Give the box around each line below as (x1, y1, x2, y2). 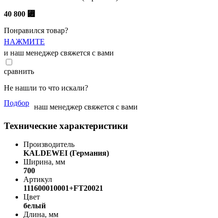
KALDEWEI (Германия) (23, 149, 109, 158)
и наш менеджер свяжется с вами (4, 48, 114, 57)
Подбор (4, 98, 29, 107)
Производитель (23, 140, 74, 149)
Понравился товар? (4, 26, 68, 35)
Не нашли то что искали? (4, 83, 88, 92)
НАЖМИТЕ (4, 37, 45, 46)
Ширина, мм (23, 158, 65, 166)
